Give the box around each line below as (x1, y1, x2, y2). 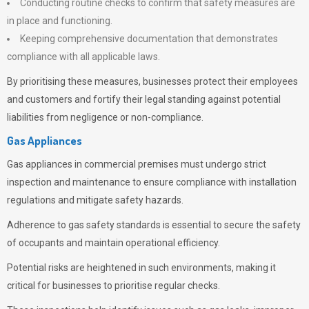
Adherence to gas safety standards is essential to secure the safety (7, 219, 301, 230)
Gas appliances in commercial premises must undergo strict (7, 159, 266, 170)
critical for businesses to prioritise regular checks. (7, 280, 220, 291)
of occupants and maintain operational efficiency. (7, 237, 220, 248)
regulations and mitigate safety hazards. (7, 195, 183, 206)
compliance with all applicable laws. (7, 51, 160, 62)
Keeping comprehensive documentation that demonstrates (20, 33, 278, 44)
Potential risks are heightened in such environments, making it (7, 262, 276, 273)
